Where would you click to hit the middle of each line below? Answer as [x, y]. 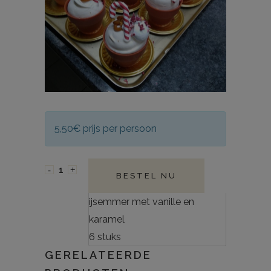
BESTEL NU [146, 176]
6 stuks [105, 237]
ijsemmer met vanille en [142, 202]
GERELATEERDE [98, 255]
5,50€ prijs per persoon [106, 129]
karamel [107, 220]
